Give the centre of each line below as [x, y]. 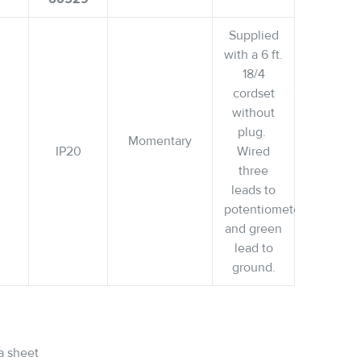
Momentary [160, 141]
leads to [253, 190]
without [253, 112]
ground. [253, 267]
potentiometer [264, 209]
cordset [253, 93]
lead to [253, 248]
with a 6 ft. [253, 54]
